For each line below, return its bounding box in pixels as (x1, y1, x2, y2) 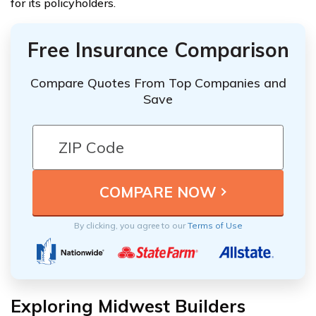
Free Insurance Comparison (27, 37, 289, 62)
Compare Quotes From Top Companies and (30, 74, 286, 91)
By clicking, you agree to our (73, 219, 188, 231)
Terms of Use (187, 219, 243, 231)
